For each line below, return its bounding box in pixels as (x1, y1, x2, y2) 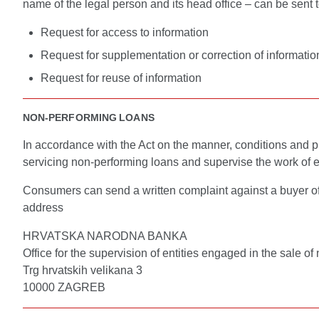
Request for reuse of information (41, 72, 202, 84)
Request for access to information (41, 26, 209, 38)
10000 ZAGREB (23, 281, 105, 293)
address (23, 202, 63, 214)
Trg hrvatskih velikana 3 (23, 264, 142, 276)
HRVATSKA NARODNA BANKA (23, 230, 187, 242)
